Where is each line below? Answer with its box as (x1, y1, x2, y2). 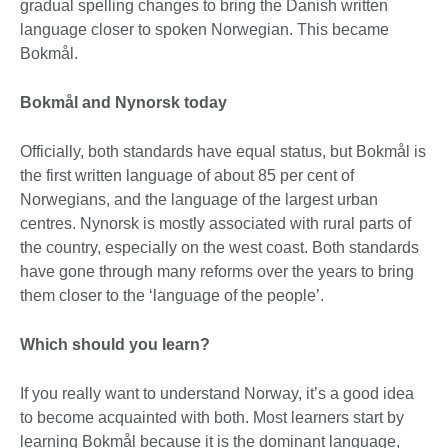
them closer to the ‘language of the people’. (20, 286, 328, 304)
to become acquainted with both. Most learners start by (20, 408, 404, 426)
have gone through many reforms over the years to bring (20, 262, 414, 280)
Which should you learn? (20, 335, 210, 353)
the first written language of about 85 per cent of (20, 166, 354, 184)
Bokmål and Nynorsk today (20, 93, 227, 111)
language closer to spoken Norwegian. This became (20, 20, 389, 38)
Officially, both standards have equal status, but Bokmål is (20, 142, 426, 160)
